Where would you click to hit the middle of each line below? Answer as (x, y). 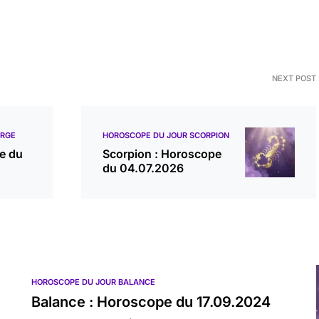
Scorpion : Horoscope (162, 154)
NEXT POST (294, 78)
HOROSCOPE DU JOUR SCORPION (166, 135)
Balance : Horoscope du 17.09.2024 (151, 302)
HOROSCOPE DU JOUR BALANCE (93, 282)
